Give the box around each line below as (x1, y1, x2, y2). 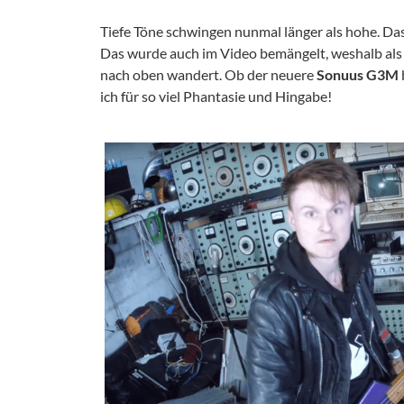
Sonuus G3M (317, 65, 399, 83)
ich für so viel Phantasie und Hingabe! (100, 87, 332, 105)
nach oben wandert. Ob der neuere (100, 65, 317, 83)
